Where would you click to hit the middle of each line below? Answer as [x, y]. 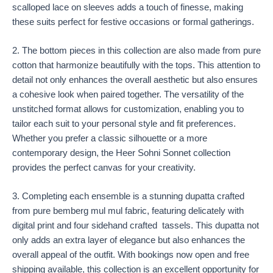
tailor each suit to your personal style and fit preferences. [124, 124]
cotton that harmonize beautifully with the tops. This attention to [136, 66]
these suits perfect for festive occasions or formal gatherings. [133, 22]
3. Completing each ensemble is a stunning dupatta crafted [128, 197]
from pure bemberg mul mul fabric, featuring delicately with [128, 211]
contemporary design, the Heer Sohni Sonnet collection [121, 153]
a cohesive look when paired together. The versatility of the [128, 95]
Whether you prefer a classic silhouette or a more [110, 139]
